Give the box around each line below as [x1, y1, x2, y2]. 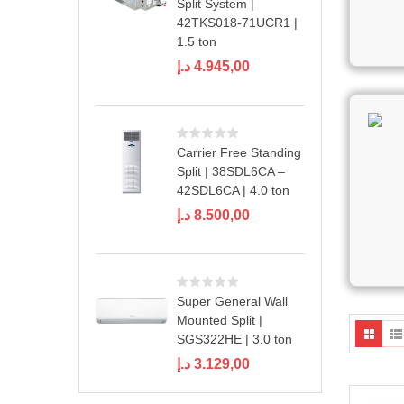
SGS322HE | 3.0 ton [177, 331, 292, 346]
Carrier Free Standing [177, 144, 301, 160]
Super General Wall [177, 293, 288, 308]
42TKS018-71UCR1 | [177, 14, 298, 30]
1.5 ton [177, 33, 216, 49]
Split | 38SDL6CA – [177, 163, 285, 179]
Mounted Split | [177, 312, 262, 327]
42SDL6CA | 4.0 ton [177, 182, 289, 197]
